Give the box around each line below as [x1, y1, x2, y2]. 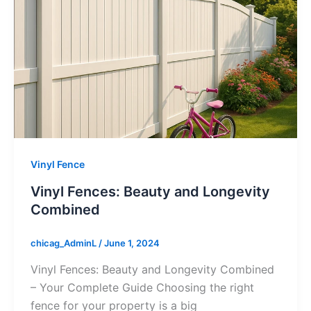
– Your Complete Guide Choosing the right [30, 280, 254, 294]
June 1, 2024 [103, 237, 160, 249]
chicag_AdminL [30, 237, 99, 249]
